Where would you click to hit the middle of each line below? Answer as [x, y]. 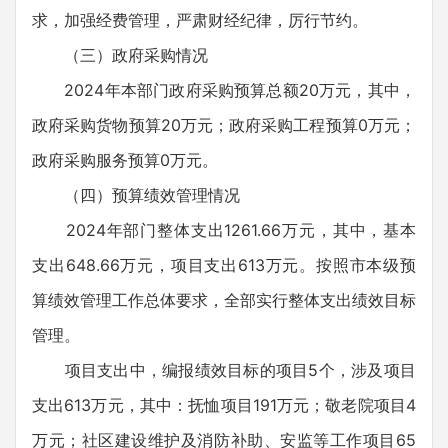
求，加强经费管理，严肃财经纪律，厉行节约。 [200, 20]
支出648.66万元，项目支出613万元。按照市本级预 [224, 265]
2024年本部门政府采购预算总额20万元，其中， [224, 90]
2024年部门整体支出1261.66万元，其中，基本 [224, 230]
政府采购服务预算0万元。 [125, 160]
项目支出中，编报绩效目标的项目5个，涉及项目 [224, 370]
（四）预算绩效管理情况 [136, 195]
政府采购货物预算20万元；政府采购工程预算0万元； [224, 125]
